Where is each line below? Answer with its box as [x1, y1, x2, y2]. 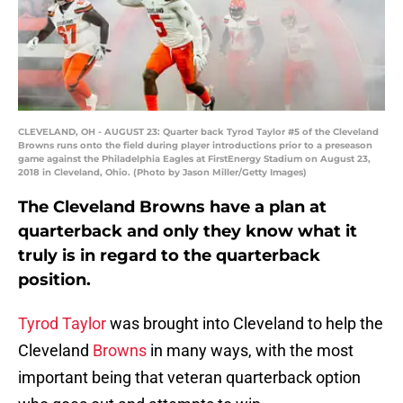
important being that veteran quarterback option [18, 368, 361, 388]
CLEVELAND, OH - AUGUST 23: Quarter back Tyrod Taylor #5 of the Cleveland [18, 126, 379, 139]
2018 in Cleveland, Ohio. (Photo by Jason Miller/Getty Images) [18, 166, 307, 179]
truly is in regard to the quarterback [18, 246, 320, 266]
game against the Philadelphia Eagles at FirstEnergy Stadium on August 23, [18, 153, 371, 166]
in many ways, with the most [147, 341, 354, 361]
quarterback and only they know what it [18, 221, 357, 242]
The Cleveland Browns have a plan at [18, 197, 327, 218]
